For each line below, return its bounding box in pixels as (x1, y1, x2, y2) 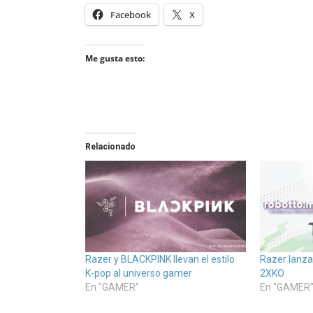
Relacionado (85, 142, 136, 152)
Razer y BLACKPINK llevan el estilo (85, 254, 235, 265)
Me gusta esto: (85, 52, 145, 65)
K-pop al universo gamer (85, 268, 192, 279)
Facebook (110, 8, 151, 22)
